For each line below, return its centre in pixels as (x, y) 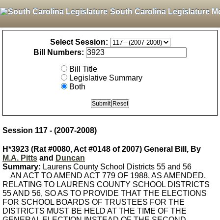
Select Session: (79, 42)
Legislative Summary (106, 78)
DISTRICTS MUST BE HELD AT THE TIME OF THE (95, 211)
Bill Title (83, 69)
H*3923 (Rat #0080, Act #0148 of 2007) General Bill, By (102, 149)
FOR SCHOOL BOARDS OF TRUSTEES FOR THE (94, 202)
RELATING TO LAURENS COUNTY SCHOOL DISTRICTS (106, 184)
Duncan (70, 158)
